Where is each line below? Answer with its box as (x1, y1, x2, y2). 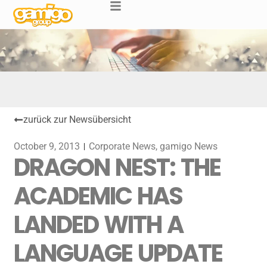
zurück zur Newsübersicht (23, 114, 132, 125)
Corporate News (89, 141, 156, 152)
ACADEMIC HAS (14, 179, 183, 213)
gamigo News (160, 141, 218, 152)
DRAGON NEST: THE (14, 151, 221, 184)
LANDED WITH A (14, 208, 184, 241)
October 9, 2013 (14, 141, 80, 152)
